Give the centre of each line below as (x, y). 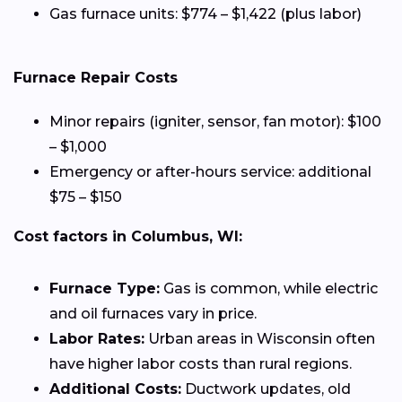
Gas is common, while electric (269, 289)
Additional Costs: (115, 389)
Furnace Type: (105, 289)
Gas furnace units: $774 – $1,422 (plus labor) (205, 14)
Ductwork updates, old (266, 389)
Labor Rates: (97, 339)
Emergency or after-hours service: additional (210, 172)
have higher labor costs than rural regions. (201, 364)
